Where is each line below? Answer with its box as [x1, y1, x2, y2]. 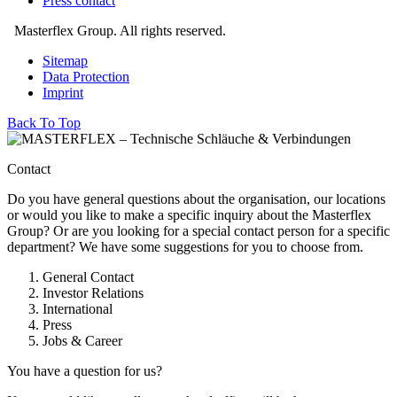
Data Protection [43, 68, 129, 84]
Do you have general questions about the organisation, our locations [7, 191, 385, 206]
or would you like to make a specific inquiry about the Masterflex [7, 206, 371, 222]
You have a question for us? [7, 362, 162, 378]
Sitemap [43, 52, 88, 68]
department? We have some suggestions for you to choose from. [7, 238, 363, 254]
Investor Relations [43, 284, 144, 300]
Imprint [43, 84, 83, 100]
